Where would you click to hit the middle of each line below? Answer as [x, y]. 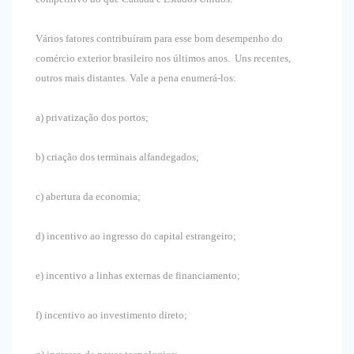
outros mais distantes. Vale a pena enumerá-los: [136, 78]
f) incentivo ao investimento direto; [111, 315]
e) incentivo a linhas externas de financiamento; [138, 276]
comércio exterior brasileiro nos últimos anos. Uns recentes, [163, 58]
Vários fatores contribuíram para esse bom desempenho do [159, 39]
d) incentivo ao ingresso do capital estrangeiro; [136, 236]
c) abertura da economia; [88, 197]
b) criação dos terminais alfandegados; [117, 157]
